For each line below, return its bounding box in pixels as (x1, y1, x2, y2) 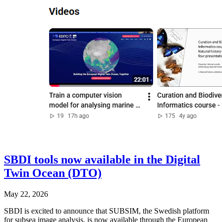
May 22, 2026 (4, 189, 48, 198)
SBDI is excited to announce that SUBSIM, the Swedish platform (4, 206, 209, 215)
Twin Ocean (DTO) (4, 166, 102, 179)
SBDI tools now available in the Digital (4, 153, 200, 166)
